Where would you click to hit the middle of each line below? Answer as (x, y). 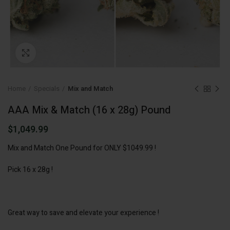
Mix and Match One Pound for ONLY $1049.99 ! (82, 148)
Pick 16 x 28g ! (30, 170)
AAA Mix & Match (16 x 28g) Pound (89, 110)
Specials (47, 89)
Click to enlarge (60, 53)
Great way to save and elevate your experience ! (83, 213)
